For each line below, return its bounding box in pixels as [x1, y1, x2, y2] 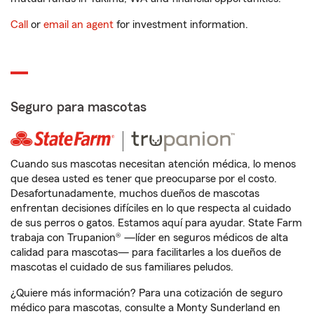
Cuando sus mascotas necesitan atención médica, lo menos [11, 158, 296, 170]
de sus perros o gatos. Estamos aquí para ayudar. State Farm [11, 217, 302, 228]
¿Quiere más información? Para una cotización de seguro [11, 287, 282, 299]
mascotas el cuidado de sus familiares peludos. [11, 261, 233, 273]
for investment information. [114, 19, 248, 30]
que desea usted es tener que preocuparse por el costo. [11, 173, 277, 184]
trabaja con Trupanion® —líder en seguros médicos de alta [11, 232, 288, 243]
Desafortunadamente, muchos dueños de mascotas [11, 188, 259, 199]
